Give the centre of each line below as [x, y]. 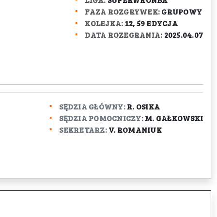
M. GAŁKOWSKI [174, 118]
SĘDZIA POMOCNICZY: [101, 118]
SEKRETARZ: [83, 130]
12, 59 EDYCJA [151, 23]
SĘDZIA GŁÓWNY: [92, 106]
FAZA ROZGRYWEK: [122, 11]
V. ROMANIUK [135, 130]
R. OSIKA [143, 106]
